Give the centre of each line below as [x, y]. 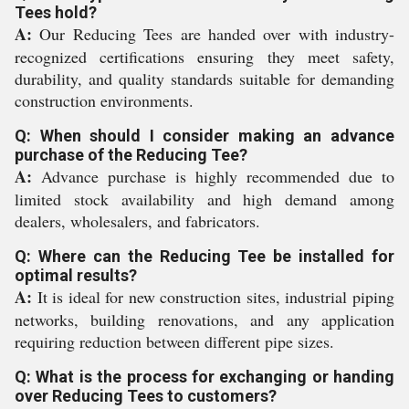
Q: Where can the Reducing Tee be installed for [204, 256]
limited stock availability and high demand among [204, 199]
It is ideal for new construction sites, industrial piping [213, 297]
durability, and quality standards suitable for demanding [204, 79]
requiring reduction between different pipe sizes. [174, 341]
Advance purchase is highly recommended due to [213, 176]
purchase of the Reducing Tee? [131, 155]
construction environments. [104, 100]
